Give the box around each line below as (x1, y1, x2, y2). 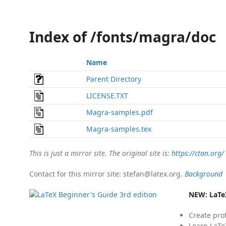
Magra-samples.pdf (86, 107, 153, 117)
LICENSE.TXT (86, 91, 128, 100)
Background (185, 169, 222, 179)
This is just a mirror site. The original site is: (29, 148, 172, 158)
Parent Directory (86, 74, 141, 84)
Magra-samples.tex (86, 124, 151, 134)
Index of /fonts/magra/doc (29, 27, 216, 46)
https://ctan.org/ (172, 148, 224, 158)
